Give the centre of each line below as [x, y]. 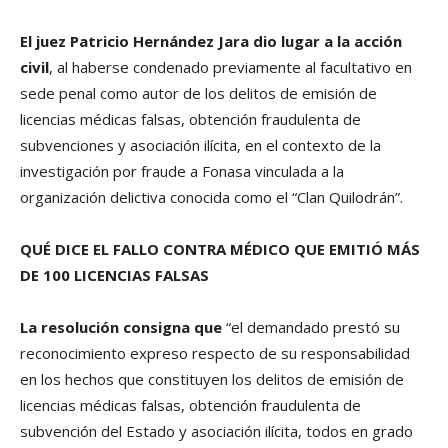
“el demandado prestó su [311, 327]
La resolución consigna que [121, 327]
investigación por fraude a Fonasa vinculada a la [182, 171]
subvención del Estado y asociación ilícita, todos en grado [216, 431]
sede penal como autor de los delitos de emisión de [198, 93]
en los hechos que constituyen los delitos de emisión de [212, 379]
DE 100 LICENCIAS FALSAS [114, 275]
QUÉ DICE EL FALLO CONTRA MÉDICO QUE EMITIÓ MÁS [220, 249]
